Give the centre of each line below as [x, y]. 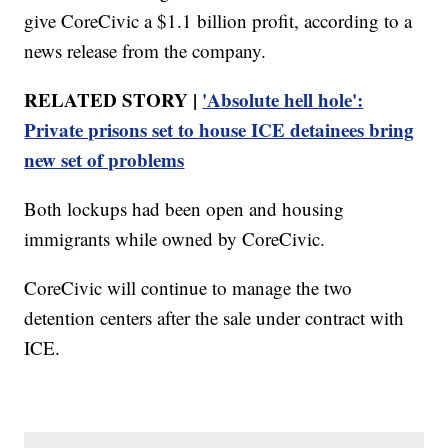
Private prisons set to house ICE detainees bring [219, 129]
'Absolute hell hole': [283, 99]
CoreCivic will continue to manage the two [188, 287]
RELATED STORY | [113, 99]
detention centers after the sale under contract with [214, 317]
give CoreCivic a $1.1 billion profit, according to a [218, 20]
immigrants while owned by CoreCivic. [175, 238]
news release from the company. [145, 50]
